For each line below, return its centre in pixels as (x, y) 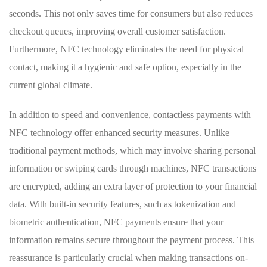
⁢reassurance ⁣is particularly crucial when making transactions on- (128, 258)
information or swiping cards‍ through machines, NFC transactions (133, 168)
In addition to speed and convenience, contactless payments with (130, 115)
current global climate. (51, 85)
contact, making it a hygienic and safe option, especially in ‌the (125, 67)
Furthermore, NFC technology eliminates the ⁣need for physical (126, 49)
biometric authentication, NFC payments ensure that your (116, 222)
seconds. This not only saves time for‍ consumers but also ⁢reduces (131, 13)
